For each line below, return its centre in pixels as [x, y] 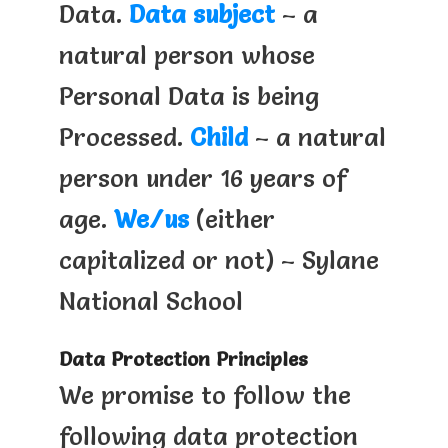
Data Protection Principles [183, 359]
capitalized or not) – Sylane [218, 260]
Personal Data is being [188, 96]
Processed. [124, 137]
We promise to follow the [204, 394]
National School [150, 301]
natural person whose [186, 55]
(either [231, 219]
